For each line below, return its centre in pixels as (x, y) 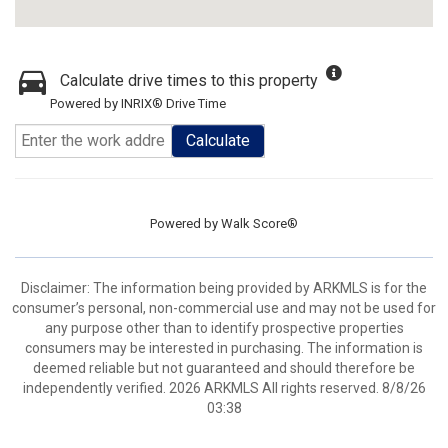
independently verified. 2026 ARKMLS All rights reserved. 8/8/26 (224, 388)
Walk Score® (259, 223)
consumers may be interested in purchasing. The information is (224, 348)
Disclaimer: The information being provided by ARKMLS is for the (224, 288)
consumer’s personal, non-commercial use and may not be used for (224, 308)
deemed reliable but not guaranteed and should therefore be (224, 368)
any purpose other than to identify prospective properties (224, 328)
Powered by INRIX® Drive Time (138, 103)
